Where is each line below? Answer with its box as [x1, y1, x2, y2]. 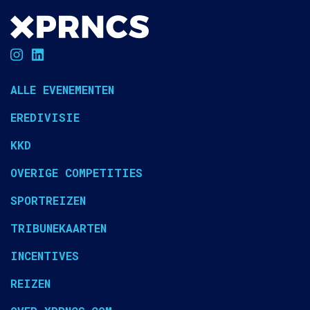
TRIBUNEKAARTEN [10, 221, 107, 236]
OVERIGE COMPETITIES [10, 165, 143, 181]
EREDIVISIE [10, 110, 80, 125]
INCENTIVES [10, 248, 79, 264]
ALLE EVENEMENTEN [10, 82, 114, 98]
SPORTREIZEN [10, 193, 86, 208]
